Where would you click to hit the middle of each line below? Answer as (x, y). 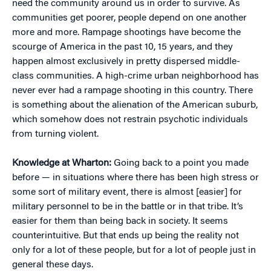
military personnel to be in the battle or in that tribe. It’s (128, 207)
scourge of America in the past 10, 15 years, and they (122, 47)
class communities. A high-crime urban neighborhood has (135, 76)
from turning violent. (55, 134)
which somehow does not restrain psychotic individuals (130, 120)
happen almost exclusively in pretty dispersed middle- (126, 62)
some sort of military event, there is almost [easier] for (127, 192)
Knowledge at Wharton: (63, 163)
